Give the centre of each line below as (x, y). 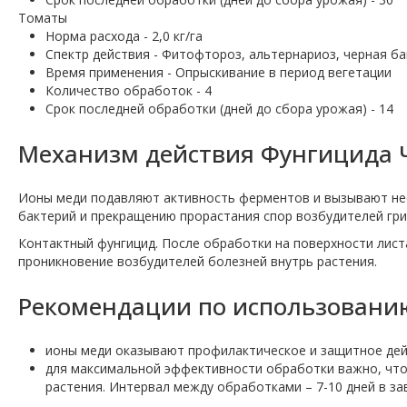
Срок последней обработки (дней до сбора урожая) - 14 (219, 109)
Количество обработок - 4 (129, 91)
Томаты (43, 18)
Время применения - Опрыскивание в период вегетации (218, 73)
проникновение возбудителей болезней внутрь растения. (198, 262)
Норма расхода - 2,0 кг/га (124, 36)
